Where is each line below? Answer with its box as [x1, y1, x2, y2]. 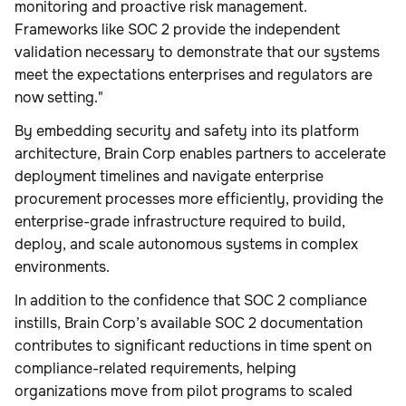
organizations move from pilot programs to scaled [14, 382, 353, 401]
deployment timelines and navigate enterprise [14, 167, 324, 187]
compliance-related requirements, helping [14, 359, 296, 379]
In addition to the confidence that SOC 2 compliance [14, 291, 367, 311]
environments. [14, 257, 110, 277]
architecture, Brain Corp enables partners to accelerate [14, 144, 386, 164]
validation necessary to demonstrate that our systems [14, 43, 380, 63]
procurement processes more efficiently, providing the [14, 189, 383, 209]
